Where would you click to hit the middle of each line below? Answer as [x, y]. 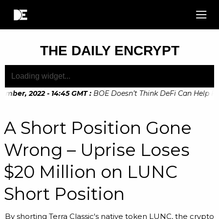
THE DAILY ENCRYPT [109, 51]
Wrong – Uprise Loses [97, 150]
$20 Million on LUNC [91, 172]
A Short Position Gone [98, 128]
